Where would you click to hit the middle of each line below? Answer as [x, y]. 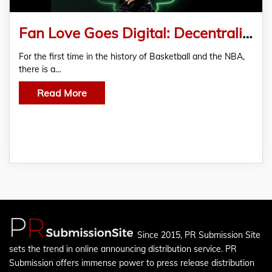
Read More [62, 93]
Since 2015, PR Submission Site [199, 235]
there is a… [40, 69]
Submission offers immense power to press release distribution [132, 263]
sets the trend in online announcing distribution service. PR [123, 249]
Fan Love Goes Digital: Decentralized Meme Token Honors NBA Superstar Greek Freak [247, 33]
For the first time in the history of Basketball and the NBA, [132, 56]
